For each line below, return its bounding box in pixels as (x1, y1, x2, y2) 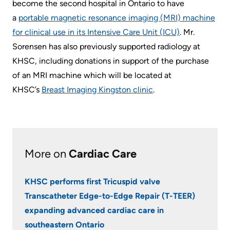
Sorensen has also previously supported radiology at (12, 41, 200, 51)
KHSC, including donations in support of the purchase (12, 55, 209, 66)
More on (25, 146, 69, 161)
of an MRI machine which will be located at (12, 70, 171, 80)
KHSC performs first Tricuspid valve (25, 176, 160, 186)
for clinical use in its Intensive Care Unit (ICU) (12, 27, 180, 37)
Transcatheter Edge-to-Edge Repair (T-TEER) (25, 190, 195, 201)
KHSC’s (12, 84, 42, 94)
